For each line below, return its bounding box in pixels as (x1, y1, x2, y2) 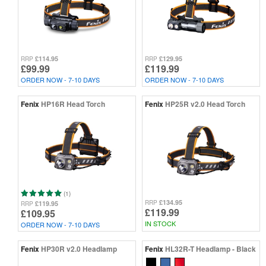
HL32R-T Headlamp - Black (165, 243, 256, 254)
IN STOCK (145, 218, 176, 228)
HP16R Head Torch (41, 98, 105, 109)
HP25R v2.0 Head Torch (165, 98, 245, 109)
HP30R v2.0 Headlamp (41, 243, 117, 254)
